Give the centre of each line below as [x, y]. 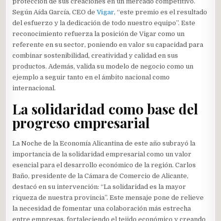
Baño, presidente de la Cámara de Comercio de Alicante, [101, 176]
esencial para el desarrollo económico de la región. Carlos [104, 165]
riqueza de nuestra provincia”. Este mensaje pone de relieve [108, 197]
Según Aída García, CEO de [55, 12]
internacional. [34, 88]
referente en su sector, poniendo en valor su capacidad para [108, 45]
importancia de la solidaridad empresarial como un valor [102, 154]
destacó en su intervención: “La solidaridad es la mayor [99, 186]
